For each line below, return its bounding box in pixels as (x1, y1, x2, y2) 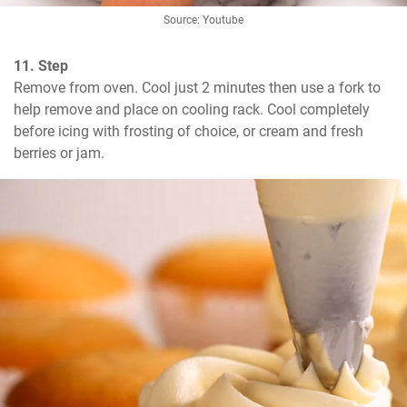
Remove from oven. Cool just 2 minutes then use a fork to (14, 79, 381, 97)
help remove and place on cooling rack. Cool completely (14, 101, 370, 119)
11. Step (14, 57, 68, 75)
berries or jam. (14, 144, 104, 163)
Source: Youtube (164, 14, 243, 27)
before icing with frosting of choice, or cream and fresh (14, 123, 363, 141)
